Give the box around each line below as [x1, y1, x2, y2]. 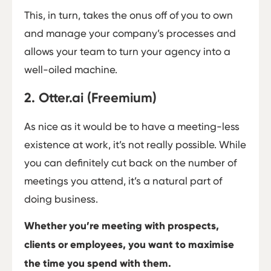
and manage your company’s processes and [24, 27, 236, 40]
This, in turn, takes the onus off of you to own [24, 9, 233, 22]
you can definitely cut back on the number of [24, 156, 237, 169]
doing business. [24, 192, 98, 205]
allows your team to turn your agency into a [24, 45, 230, 58]
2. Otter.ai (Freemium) [24, 89, 157, 106]
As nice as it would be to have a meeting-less [24, 120, 240, 132]
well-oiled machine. [24, 64, 117, 76]
